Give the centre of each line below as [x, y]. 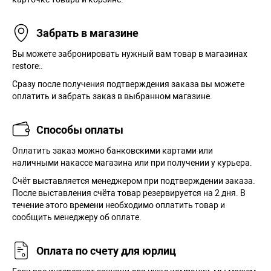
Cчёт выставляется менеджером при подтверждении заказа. [134, 181]
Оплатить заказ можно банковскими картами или [113, 151]
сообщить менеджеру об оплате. [77, 217]
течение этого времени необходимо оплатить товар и [119, 205]
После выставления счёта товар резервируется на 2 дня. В [129, 193]
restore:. [28, 66]
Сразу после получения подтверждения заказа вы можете [128, 84]
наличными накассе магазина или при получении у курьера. [132, 163]
